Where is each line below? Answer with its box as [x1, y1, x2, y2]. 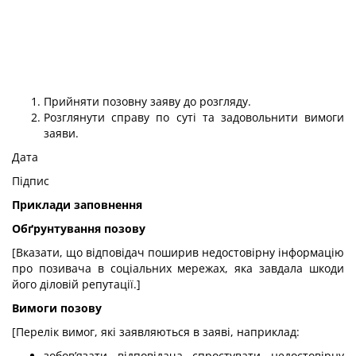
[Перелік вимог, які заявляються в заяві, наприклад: [12, 324, 300, 339]
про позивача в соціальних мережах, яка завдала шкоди [12, 261, 344, 276]
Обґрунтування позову [12, 221, 145, 236]
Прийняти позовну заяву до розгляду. [44, 94, 251, 109]
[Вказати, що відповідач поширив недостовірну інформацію [12, 245, 344, 260]
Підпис [12, 173, 49, 188]
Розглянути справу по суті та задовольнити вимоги [44, 110, 344, 125]
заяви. [44, 126, 79, 141]
